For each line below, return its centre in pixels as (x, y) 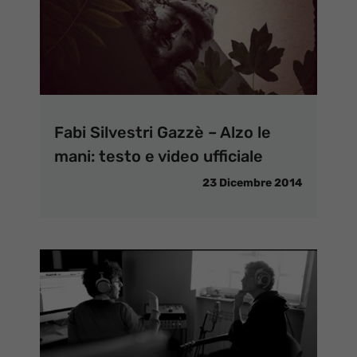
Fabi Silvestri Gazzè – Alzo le (163, 133)
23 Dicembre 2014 (253, 183)
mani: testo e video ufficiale (159, 157)
